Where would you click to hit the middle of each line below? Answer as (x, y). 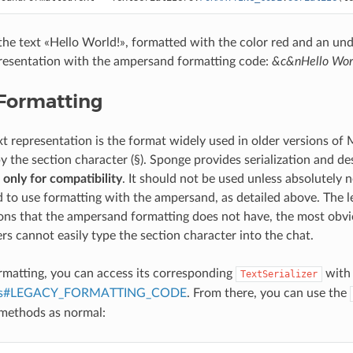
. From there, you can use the (268, 293)
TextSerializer (279, 274)
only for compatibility (62, 178)
